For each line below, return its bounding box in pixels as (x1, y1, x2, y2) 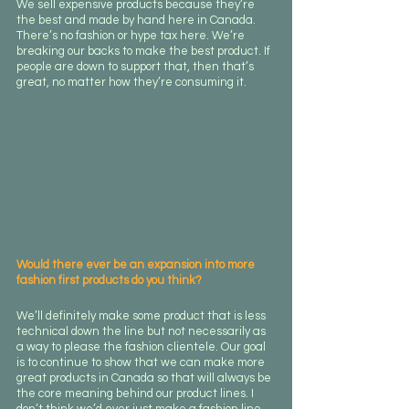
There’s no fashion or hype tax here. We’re (16, 28, 247, 42)
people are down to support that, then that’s (16, 59, 257, 73)
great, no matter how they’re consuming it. (16, 75, 246, 89)
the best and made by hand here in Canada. (16, 13, 258, 26)
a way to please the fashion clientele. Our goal (16, 341, 268, 354)
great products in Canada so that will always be (16, 372, 274, 385)
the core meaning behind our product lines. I (16, 387, 257, 401)
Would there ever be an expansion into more (16, 258, 257, 272)
